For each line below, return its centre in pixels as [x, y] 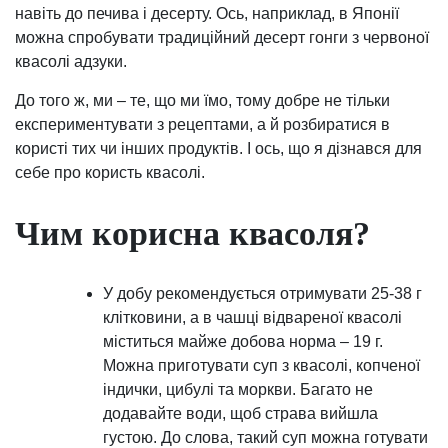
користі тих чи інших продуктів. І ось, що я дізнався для [218, 149]
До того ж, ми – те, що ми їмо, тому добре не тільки [202, 101]
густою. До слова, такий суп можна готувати [265, 437]
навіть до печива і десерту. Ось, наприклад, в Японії [207, 14]
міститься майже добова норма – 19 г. [243, 341]
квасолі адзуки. [71, 62]
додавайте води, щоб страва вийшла [240, 413]
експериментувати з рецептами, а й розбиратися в [202, 125]
